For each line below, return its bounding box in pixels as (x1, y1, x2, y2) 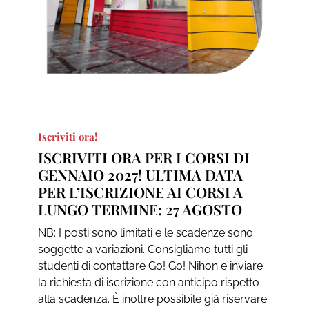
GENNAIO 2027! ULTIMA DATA (37, 164, 243, 184)
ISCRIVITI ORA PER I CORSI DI (37, 147, 250, 167)
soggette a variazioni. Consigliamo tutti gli (37, 242, 248, 256)
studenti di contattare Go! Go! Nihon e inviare (37, 259, 263, 272)
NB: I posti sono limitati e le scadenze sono (37, 226, 253, 239)
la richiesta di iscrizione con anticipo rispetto (37, 275, 259, 289)
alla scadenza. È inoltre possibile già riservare (37, 292, 267, 306)
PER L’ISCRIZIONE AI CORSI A (37, 181, 243, 201)
